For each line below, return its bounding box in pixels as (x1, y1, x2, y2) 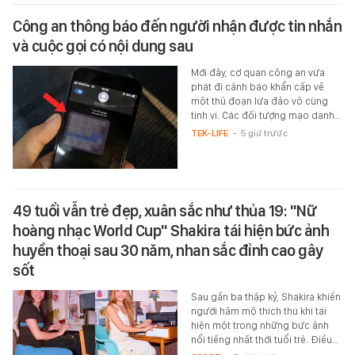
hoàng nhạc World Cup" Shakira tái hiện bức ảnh (13, 220, 329, 240)
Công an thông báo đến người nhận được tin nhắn (13, 16, 342, 36)
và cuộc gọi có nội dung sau (13, 36, 193, 55)
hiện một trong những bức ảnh (190, 319, 329, 331)
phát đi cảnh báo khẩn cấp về (190, 80, 324, 93)
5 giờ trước (240, 127, 288, 139)
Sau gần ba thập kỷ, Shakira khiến (190, 290, 341, 303)
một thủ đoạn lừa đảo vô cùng (190, 94, 328, 107)
